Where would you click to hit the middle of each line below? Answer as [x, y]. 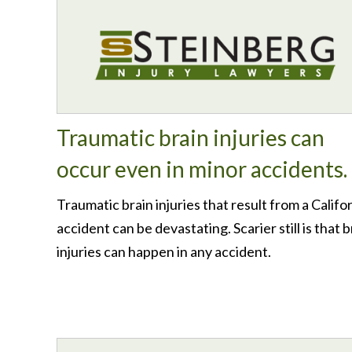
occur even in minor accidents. [202, 169]
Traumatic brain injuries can [191, 137]
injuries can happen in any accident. [164, 251]
